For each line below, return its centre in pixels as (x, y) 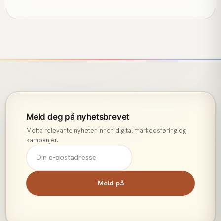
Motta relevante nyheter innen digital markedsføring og (106, 130)
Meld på (110, 183)
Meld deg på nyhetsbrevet (78, 117)
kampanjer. (42, 140)
